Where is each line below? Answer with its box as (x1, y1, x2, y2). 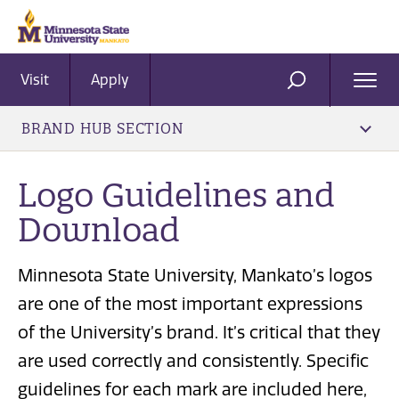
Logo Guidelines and (18, 175, 335, 215)
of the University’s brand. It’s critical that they (18, 322, 380, 344)
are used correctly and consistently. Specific (18, 351, 369, 372)
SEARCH (295, 78, 356, 96)
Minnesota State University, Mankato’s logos (18, 265, 372, 287)
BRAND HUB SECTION (21, 119, 184, 137)
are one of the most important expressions (18, 294, 362, 315)
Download (18, 209, 180, 249)
